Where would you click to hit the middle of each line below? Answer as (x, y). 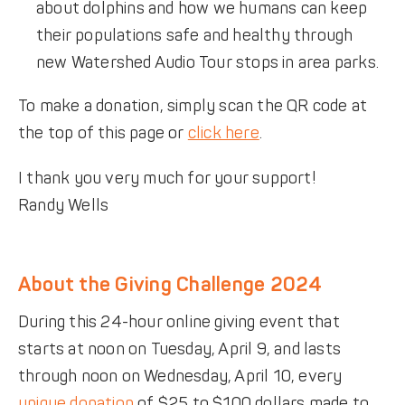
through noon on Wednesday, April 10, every (180, 377)
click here (223, 133)
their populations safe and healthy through (194, 35)
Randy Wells (63, 205)
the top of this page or (103, 133)
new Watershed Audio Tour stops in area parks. (207, 62)
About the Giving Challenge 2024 (170, 285)
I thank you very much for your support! (167, 178)
